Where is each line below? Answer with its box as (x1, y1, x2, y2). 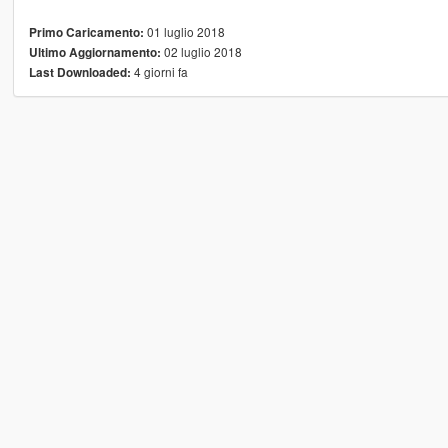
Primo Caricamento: (28, 23, 144, 41)
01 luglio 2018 (143, 22, 225, 40)
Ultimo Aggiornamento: (28, 43, 161, 61)
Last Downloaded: (28, 63, 131, 81)
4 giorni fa (130, 62, 188, 80)
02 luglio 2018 (160, 42, 242, 60)
